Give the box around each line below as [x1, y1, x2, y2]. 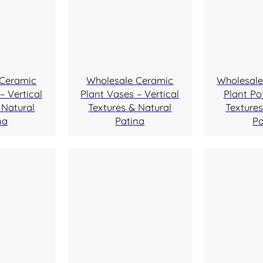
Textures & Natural [88, 101, 172, 114]
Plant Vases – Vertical [80, 87, 180, 100]
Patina [115, 114, 145, 127]
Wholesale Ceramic [86, 74, 174, 87]
